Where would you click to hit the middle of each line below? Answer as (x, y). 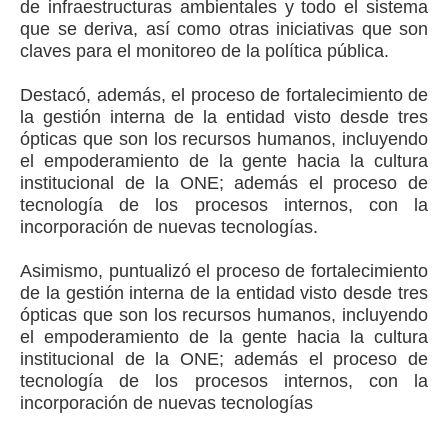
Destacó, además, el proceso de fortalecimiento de (224, 95)
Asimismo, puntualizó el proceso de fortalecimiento (224, 271)
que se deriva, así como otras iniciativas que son (224, 29)
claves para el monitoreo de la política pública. (209, 51)
